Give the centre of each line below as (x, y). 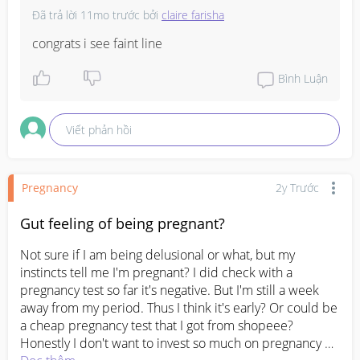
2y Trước (297, 188)
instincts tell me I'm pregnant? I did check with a (156, 272)
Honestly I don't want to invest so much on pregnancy (171, 343)
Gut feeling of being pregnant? (123, 223)
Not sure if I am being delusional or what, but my (157, 254)
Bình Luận (303, 79)
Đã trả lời (56, 14)
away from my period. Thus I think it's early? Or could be (179, 307)
